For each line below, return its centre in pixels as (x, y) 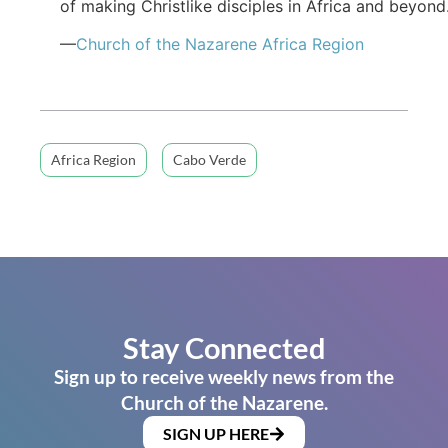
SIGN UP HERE (216, 434)
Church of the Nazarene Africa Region (220, 43)
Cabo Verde (209, 160)
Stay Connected (224, 348)
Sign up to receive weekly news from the (224, 377)
